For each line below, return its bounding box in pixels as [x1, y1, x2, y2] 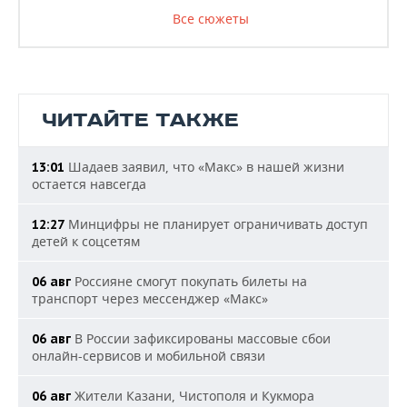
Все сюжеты [172, 10, 249, 27]
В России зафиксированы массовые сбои [71, 330, 331, 347]
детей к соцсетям [32, 233, 140, 250]
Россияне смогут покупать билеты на [71, 273, 307, 290]
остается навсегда [32, 175, 146, 193]
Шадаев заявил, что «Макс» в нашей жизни [65, 158, 344, 175]
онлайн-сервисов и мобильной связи [32, 347, 265, 364]
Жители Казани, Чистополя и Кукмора [71, 387, 314, 404]
